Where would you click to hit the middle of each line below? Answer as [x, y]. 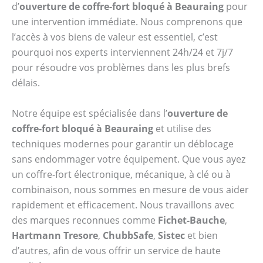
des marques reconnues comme [85, 220]
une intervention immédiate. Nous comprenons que [127, 22]
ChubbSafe [128, 235]
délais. [26, 83]
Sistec [171, 235]
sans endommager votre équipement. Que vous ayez [129, 159]
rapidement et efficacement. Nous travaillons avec [123, 205]
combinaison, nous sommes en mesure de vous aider [130, 189]
